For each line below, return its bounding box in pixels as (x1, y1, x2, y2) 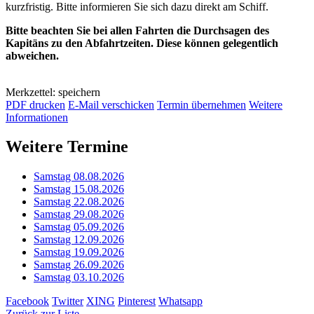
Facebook (6, 295, 49, 308)
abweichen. (6, 49, 59, 62)
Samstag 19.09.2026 (34, 246, 124, 259)
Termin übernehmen (157, 98, 246, 111)
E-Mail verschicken (68, 98, 154, 111)
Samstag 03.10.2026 (34, 271, 124, 284)
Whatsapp (158, 295, 203, 308)
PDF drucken (6, 98, 65, 111)
